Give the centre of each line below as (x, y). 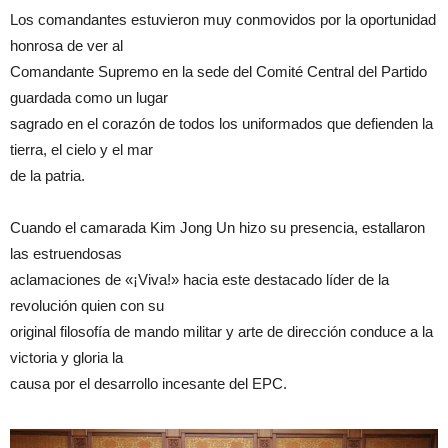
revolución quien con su (87, 306)
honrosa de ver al (66, 46)
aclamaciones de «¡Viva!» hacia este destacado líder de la (199, 280)
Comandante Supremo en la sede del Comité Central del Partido (218, 72)
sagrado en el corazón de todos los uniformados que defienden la (221, 124)
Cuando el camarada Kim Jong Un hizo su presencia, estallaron (217, 228)
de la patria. (47, 176)
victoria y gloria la (66, 358)
